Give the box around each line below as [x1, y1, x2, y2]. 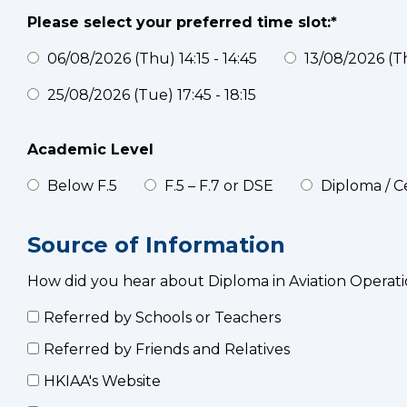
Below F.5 [44, 177, 117, 194]
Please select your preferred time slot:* [27, 14, 337, 31]
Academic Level [27, 141, 154, 158]
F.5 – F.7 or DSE [161, 177, 273, 194]
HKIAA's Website [44, 372, 161, 390]
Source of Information [27, 232, 285, 258]
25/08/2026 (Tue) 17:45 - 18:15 [44, 86, 256, 104]
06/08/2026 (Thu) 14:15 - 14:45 [44, 50, 257, 67]
